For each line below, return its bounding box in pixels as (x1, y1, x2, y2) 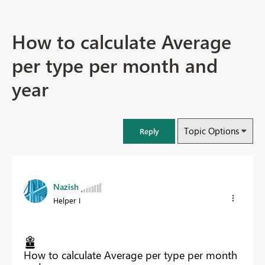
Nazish (53, 181, 79, 193)
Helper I (53, 195, 80, 206)
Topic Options (184, 125, 239, 137)
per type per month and (12, 51, 218, 79)
